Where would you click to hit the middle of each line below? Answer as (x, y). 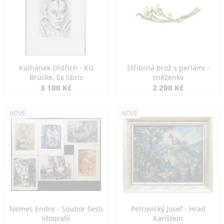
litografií (56, 218)
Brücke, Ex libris (56, 77)
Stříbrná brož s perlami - (168, 68)
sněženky (168, 77)
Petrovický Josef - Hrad (168, 209)
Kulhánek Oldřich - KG (56, 68)
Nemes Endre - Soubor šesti (56, 209)
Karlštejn (168, 218)
